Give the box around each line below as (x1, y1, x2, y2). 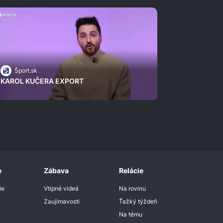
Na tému (118, 211, 142, 219)
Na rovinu (118, 185, 146, 193)
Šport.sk (14, 67, 37, 75)
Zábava (44, 166, 69, 175)
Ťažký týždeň (118, 198, 157, 206)
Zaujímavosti (44, 198, 80, 206)
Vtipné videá (44, 185, 79, 193)
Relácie (118, 166, 143, 175)
